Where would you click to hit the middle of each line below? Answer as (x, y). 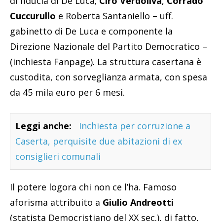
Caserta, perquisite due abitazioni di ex (99, 141)
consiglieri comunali (58, 157)
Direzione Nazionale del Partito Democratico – (109, 47)
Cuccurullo (33, 16)
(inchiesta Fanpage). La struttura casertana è (106, 62)
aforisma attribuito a (56, 203)
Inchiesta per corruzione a (135, 126)
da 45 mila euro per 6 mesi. (67, 92)
